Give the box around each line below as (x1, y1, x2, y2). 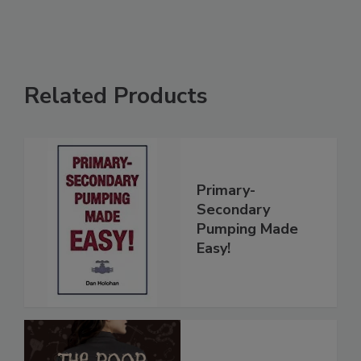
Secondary (197, 200, 270, 220)
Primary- (197, 180, 255, 201)
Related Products (24, 81, 208, 112)
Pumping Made (197, 219, 298, 239)
